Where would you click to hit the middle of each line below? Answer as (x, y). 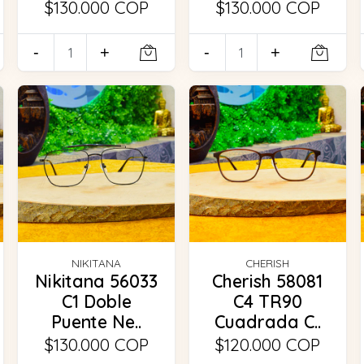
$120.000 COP (268, 344)
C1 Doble (96, 301)
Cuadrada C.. (267, 321)
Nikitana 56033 (97, 281)
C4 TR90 (267, 301)
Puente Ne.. (97, 321)
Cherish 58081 (268, 281)
